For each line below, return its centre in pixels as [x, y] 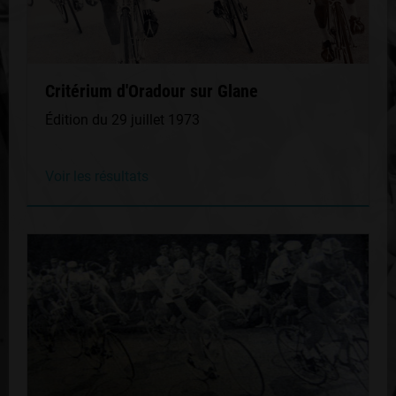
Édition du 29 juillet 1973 [122, 120]
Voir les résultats [97, 176]
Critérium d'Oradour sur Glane [152, 91]
